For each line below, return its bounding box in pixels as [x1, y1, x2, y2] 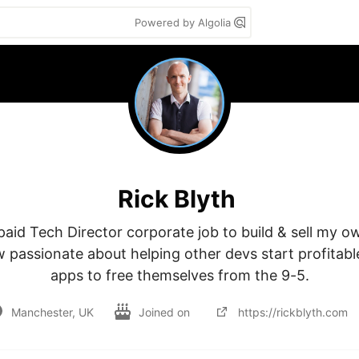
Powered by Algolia [135, 16, 234, 29]
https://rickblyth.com [238, 305, 348, 319]
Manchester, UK [11, 305, 94, 319]
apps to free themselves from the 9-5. [50, 267, 309, 284]
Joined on [139, 305, 193, 319]
